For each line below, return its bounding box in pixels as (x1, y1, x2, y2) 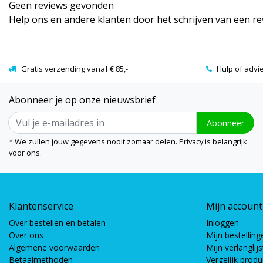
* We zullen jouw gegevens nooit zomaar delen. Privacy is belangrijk (9, 136, 247, 147)
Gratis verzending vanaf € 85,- (21, 63, 128, 75)
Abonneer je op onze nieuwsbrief (9, 93, 156, 107)
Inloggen (206, 217, 239, 229)
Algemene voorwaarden (9, 242, 100, 254)
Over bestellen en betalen (9, 217, 106, 229)
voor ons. (9, 147, 42, 159)
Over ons (9, 230, 43, 241)
